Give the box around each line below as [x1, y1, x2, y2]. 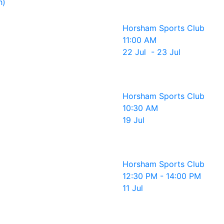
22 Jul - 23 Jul [122, 47, 180, 57]
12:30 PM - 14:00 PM [122, 171, 201, 181]
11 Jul [122, 183, 143, 193]
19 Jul [122, 115, 144, 125]
